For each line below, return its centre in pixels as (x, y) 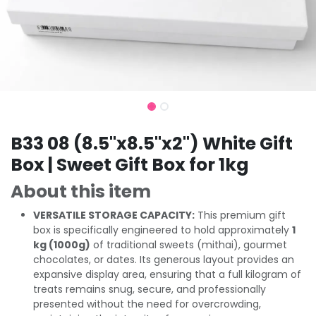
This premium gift (240, 215)
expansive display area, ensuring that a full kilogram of (167, 274)
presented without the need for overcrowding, (147, 304)
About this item (81, 191)
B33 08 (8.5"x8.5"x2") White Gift (152, 143)
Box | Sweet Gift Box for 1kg (130, 164)
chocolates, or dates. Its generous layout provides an (164, 259)
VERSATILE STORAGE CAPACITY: (114, 215)
